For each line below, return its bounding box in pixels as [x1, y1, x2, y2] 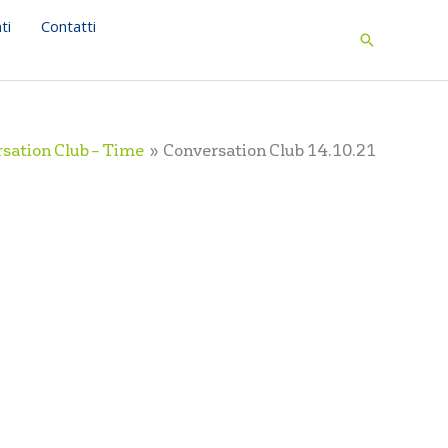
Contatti [41, 16, 96, 36]
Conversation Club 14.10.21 [163, 141, 376, 161]
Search [357, 30, 415, 54]
